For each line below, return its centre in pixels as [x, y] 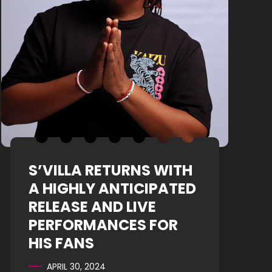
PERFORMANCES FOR [103, 225]
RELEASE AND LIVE [92, 207]
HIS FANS [61, 243]
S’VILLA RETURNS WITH [110, 170]
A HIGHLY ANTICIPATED [112, 189]
